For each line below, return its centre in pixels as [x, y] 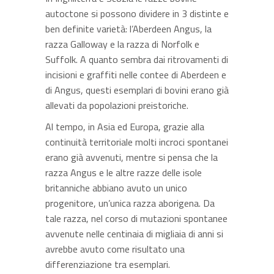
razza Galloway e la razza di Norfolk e [122, 44]
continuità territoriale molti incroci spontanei [137, 142]
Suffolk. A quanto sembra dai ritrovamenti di [137, 59]
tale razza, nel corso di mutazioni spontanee [136, 218]
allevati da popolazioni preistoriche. [117, 105]
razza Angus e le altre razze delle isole [124, 172]
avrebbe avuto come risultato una [115, 249]
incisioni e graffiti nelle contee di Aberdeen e [136, 75]
